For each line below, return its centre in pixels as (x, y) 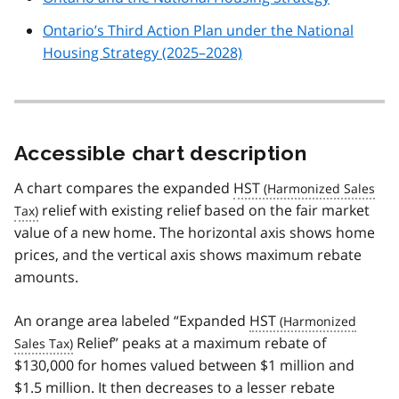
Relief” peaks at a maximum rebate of (199, 343)
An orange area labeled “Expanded (132, 321)
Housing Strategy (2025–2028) (142, 53)
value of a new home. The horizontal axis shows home (195, 233)
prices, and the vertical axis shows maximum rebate (188, 255)
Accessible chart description (160, 153)
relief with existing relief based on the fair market (204, 211)
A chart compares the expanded (124, 188)
